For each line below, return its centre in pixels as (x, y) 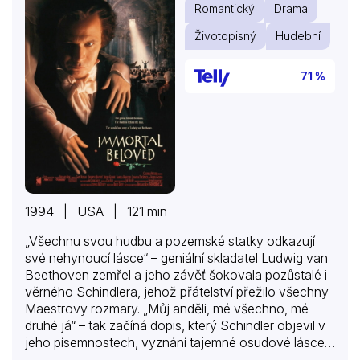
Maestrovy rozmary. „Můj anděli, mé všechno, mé (167, 308)
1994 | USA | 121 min (96, 211)
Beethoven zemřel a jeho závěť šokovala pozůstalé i (176, 274)
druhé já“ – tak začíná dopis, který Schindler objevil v (175, 325)
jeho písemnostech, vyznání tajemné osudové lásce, (176, 342)
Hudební (298, 36)
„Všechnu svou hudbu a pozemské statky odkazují (170, 241)
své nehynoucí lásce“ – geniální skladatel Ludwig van (176, 258)
